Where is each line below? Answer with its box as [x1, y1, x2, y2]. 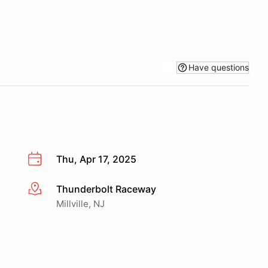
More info [27, 183, 71, 196]
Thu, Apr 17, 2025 [56, 153, 136, 165]
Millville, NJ [56, 197, 105, 209]
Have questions [188, 62, 249, 72]
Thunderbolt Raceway [56, 182, 156, 195]
